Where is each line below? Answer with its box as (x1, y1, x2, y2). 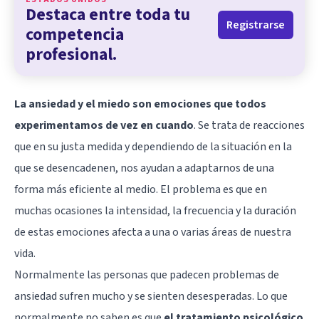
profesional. (26, 41, 117, 67)
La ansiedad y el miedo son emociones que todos (14, 95, 266, 112)
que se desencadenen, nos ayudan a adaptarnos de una (14, 159, 274, 176)
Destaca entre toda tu (26, 1, 190, 27)
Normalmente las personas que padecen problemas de (14, 266, 279, 283)
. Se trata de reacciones (194, 117, 305, 133)
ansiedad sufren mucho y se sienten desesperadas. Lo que (14, 288, 288, 304)
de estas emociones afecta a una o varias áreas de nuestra (14, 224, 291, 240)
